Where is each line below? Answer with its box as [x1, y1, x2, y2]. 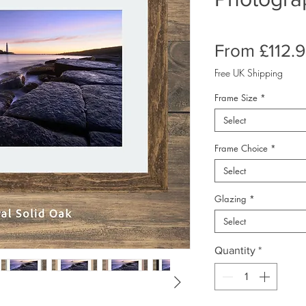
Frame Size [214, 92, 258, 104]
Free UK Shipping [214, 66, 283, 79]
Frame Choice [214, 142, 268, 154]
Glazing [214, 193, 247, 205]
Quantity [214, 245, 255, 256]
